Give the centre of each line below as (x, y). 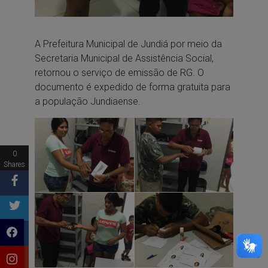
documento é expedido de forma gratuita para (132, 87)
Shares (14, 164)
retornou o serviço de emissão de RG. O (119, 72)
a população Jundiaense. (87, 101)
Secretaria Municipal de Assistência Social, (124, 58)
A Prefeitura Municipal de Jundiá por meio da (128, 44)
